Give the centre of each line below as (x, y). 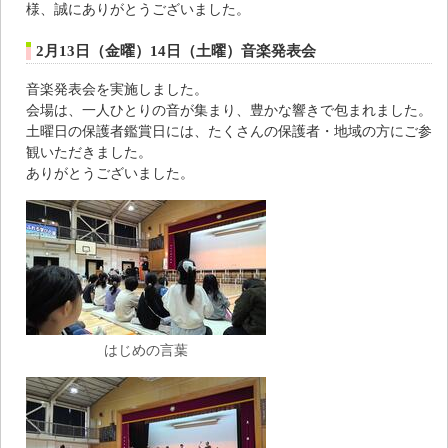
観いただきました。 (89, 152)
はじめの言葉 (146, 349)
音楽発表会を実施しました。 (117, 89)
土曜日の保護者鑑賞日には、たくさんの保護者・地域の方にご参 (229, 131)
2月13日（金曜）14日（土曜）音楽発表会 (176, 50)
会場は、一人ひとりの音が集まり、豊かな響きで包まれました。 (229, 110)
